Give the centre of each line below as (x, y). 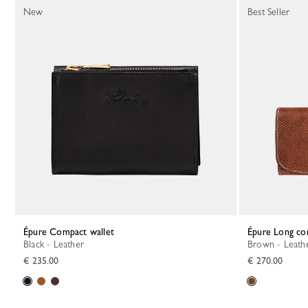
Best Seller (269, 12)
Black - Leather (56, 244)
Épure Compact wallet (71, 232)
